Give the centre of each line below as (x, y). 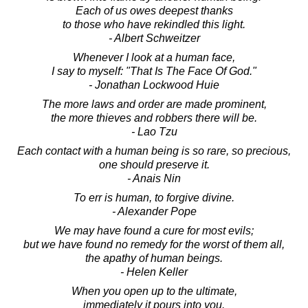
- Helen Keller (154, 272)
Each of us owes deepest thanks (154, 10)
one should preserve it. (154, 164)
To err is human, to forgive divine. (154, 197)
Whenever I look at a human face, (154, 57)
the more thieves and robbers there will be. (154, 118)
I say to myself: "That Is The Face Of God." (154, 71)
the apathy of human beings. (154, 258)
